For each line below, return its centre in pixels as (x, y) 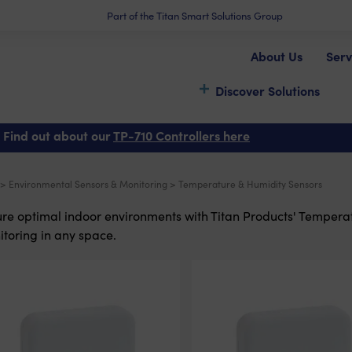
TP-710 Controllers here (181, 135)
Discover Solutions (268, 90)
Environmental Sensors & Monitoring (88, 184)
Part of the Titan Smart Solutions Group (194, 15)
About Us (277, 56)
